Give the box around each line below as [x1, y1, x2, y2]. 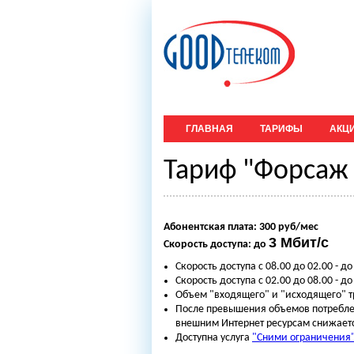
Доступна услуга [175, 332, 252, 344]
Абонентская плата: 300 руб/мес [164, 221, 318, 233]
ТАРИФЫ [260, 123, 303, 134]
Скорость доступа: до [164, 239, 266, 250]
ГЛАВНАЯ [186, 123, 233, 134]
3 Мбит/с [269, 235, 329, 250]
